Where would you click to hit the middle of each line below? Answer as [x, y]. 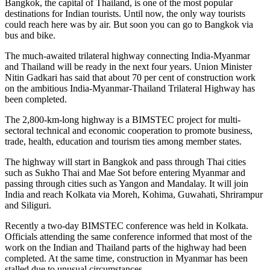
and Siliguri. [28, 205]
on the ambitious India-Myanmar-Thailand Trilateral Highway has [130, 88]
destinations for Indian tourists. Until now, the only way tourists [125, 13]
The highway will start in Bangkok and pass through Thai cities [125, 162]
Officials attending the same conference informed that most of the [128, 236]
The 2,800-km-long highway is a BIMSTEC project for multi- [123, 119]
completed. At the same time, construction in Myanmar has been [126, 258]
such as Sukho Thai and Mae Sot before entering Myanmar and [125, 172]
